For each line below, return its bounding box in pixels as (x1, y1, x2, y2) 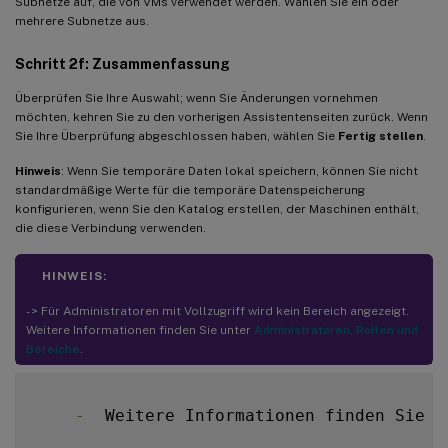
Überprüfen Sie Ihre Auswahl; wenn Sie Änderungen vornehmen (15, 90, 378, 105)
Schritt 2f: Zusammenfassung (15, 55, 230, 72)
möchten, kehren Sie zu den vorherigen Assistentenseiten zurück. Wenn (15, 109, 428, 124)
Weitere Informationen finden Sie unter (26, 322, 254, 337)
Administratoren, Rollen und (254, 322, 418, 337)
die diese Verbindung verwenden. (15, 220, 206, 235)
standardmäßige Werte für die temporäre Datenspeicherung (15, 182, 365, 197)
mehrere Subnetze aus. (15, 13, 149, 28)
